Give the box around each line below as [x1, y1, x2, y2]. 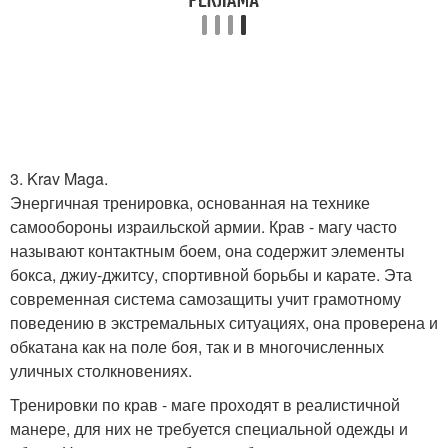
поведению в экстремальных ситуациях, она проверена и [10, 310, 438, 334]
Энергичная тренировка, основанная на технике [10, 190, 370, 214]
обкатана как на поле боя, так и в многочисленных [10, 334, 384, 358]
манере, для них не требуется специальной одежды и [10, 416, 408, 440]
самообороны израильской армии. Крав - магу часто [10, 214, 397, 238]
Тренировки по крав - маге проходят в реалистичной [10, 392, 400, 416]
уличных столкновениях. [10, 358, 192, 382]
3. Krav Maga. [10, 166, 108, 190]
